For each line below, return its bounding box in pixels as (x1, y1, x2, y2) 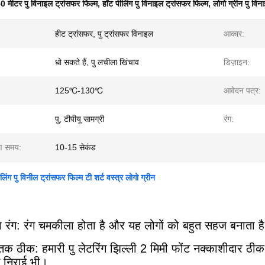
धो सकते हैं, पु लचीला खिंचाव (55, 57, 139, 67)
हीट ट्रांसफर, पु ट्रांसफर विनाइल (55, 29, 153, 38)
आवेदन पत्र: (224, 86, 261, 95)
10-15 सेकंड (55, 143, 96, 152)
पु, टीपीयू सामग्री (55, 114, 104, 124)
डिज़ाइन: (224, 57, 250, 67)
